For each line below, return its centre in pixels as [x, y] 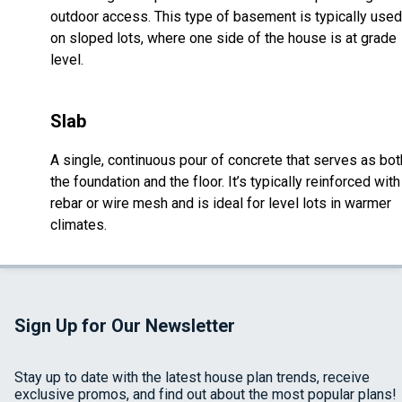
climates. [79, 225]
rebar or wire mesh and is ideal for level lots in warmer [221, 204]
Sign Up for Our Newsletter [125, 326]
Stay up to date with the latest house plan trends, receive [192, 378]
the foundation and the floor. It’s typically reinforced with [225, 182]
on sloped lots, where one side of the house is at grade [223, 39]
